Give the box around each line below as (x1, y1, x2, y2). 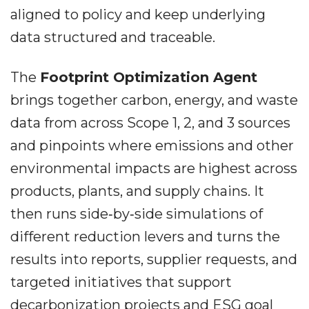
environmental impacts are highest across (10, 160, 297, 177)
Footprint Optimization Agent (40, 69, 257, 86)
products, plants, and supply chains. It (10, 183, 264, 200)
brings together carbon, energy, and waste (10, 92, 298, 109)
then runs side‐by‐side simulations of (10, 206, 263, 223)
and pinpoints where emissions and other (10, 137, 294, 154)
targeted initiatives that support (10, 274, 232, 291)
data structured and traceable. (10, 29, 215, 46)
